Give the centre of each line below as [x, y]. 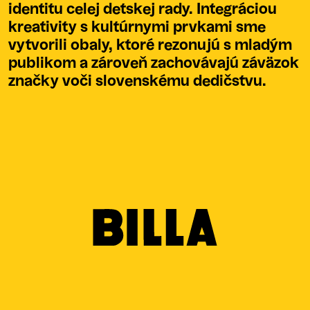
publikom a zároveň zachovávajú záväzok [154, 63]
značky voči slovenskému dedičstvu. [137, 81]
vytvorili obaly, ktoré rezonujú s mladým [150, 45]
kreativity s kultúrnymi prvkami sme [137, 27]
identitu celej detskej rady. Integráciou [143, 9]
